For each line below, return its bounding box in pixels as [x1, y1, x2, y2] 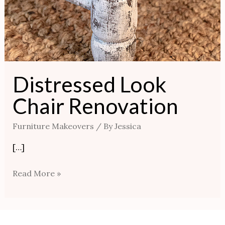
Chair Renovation [12, 92, 178, 119]
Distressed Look [12, 71, 166, 97]
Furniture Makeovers [12, 121, 94, 132]
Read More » [12, 168, 61, 179]
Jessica [114, 121, 141, 132]
